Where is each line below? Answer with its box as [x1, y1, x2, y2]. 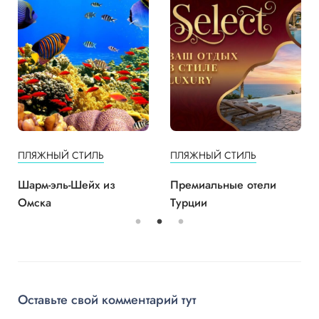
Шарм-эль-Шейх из [18, 176, 115, 193]
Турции [170, 194, 207, 211]
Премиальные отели [170, 176, 276, 193]
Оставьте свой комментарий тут [18, 290, 196, 309]
